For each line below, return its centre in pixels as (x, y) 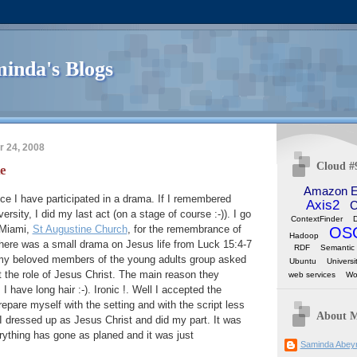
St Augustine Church (80, 229)
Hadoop (304, 235)
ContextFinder (317, 218)
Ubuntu (303, 261)
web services (312, 274)
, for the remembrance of (184, 229)
